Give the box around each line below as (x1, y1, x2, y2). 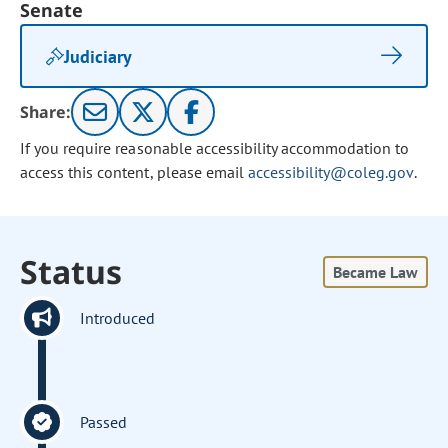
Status (20, 250, 123, 293)
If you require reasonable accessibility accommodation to (20, 138, 410, 158)
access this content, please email (20, 162, 248, 182)
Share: (20, 101, 72, 123)
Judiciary (64, 44, 133, 68)
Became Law (332, 262, 418, 282)
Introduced (80, 308, 156, 328)
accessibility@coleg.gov (247, 162, 414, 182)
